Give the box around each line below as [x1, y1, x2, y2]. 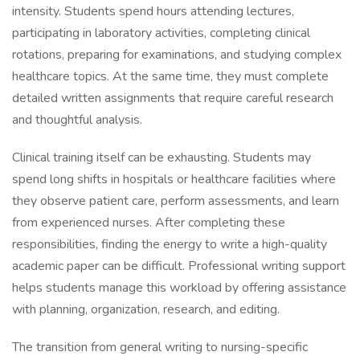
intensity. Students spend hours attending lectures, [12, 2, 294, 20]
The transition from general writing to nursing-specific [12, 338, 308, 356]
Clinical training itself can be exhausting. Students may [12, 149, 311, 166]
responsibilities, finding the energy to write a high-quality [12, 235, 327, 253]
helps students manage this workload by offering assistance [12, 279, 346, 297]
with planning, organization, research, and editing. [12, 301, 280, 318]
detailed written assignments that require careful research [12, 89, 333, 107]
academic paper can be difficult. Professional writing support [12, 257, 346, 275]
